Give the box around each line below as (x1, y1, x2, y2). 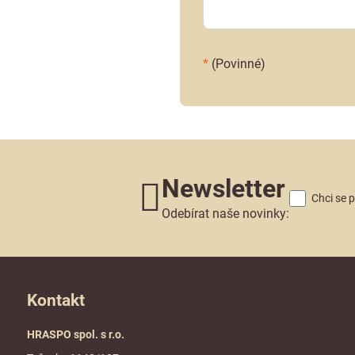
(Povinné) (208, 56, 265, 71)
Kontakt (26, 291, 85, 310)
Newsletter (161, 174, 285, 204)
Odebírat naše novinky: (161, 206, 289, 221)
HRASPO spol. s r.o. (26, 328, 124, 341)
